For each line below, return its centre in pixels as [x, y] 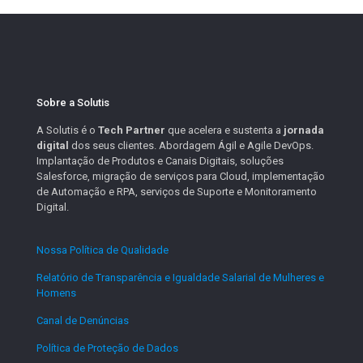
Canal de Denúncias [83, 321]
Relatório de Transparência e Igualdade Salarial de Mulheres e [180, 278]
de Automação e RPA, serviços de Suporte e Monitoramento [177, 192]
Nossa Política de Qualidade [102, 250]
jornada [304, 130]
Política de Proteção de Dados [107, 348]
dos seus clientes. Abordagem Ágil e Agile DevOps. [191, 146]
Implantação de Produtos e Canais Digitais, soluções [160, 161]
